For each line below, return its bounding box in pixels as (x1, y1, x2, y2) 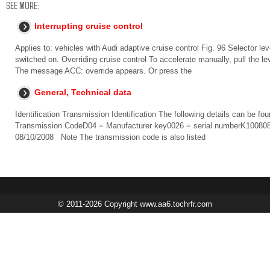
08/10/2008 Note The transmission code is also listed (15, 133, 206, 142)
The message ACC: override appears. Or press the (15, 66, 192, 75)
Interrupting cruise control (34, 21, 143, 31)
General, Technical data (34, 87, 131, 97)
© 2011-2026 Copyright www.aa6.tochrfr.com (58, 199, 212, 209)
